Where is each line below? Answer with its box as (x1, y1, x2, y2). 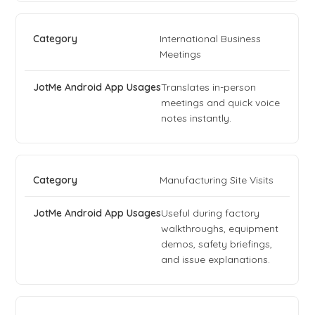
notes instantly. (161, 112, 232, 125)
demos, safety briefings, (161, 238, 273, 251)
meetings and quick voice (161, 96, 281, 110)
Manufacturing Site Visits (160, 174, 274, 187)
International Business (160, 32, 262, 46)
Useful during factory (161, 207, 260, 220)
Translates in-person (161, 81, 257, 94)
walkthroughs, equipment (161, 222, 279, 236)
